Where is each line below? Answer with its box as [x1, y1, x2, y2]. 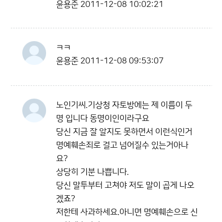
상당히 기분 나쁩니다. [56, 167, 129, 176]
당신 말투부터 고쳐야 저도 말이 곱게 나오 [56, 181, 194, 190]
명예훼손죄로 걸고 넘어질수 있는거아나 [56, 141, 188, 150]
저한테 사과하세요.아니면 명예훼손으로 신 [56, 208, 198, 217]
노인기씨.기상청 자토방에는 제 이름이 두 [56, 101, 192, 110]
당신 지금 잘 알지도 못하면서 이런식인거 [56, 127, 192, 136]
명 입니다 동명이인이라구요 [56, 114, 149, 123]
